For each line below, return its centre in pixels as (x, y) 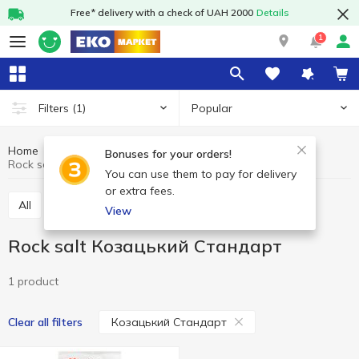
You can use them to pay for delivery (200, 174)
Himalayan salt (177, 205)
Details (272, 12)
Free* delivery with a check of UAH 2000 (161, 12)
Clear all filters (45, 322)
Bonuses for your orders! (168, 154)
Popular (212, 108)
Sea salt (264, 205)
